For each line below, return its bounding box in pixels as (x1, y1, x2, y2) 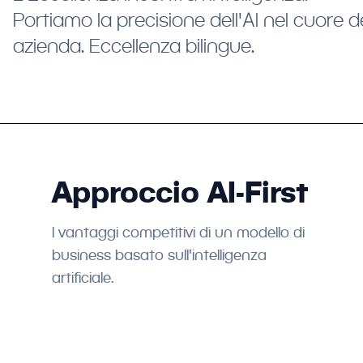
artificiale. (52, 269, 114, 286)
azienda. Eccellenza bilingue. (13, 34, 254, 57)
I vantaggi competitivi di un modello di (52, 224, 305, 241)
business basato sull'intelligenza (52, 246, 267, 263)
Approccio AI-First (52, 174, 309, 209)
